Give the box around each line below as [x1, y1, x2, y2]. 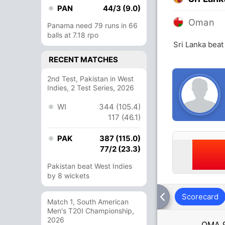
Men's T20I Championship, [47, 206, 134, 215]
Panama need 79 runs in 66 [47, 21, 138, 30]
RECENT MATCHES [49, 55, 118, 64]
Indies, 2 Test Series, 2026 [47, 83, 134, 92]
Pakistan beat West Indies [47, 162, 132, 170]
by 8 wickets [47, 171, 89, 180]
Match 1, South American [47, 197, 129, 206]
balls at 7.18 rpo [47, 31, 98, 39]
